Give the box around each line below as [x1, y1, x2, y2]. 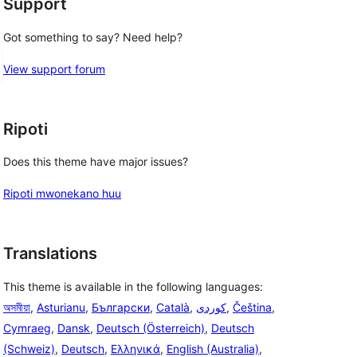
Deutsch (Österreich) [96, 321, 205, 335]
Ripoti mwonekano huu [3, 186, 121, 201]
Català [156, 300, 190, 315]
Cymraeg [3, 321, 51, 335]
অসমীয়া [3, 300, 30, 315]
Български [92, 300, 150, 315]
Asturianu [37, 300, 85, 315]
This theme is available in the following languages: [3, 280, 263, 294]
